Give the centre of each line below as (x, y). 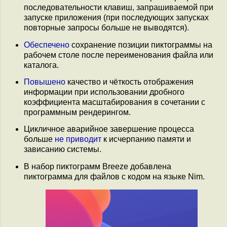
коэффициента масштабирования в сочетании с (115, 102)
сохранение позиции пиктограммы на (141, 45)
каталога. (41, 65)
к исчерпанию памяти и (146, 139)
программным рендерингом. (77, 112)
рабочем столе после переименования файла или (119, 55)
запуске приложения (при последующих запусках (116, 18)
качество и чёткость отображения (129, 82)
